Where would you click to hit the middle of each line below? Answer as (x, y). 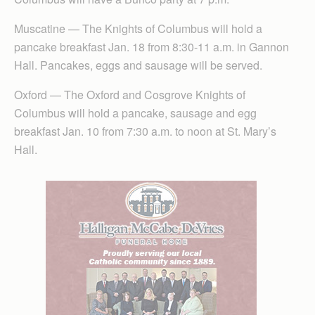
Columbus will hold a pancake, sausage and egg (135, 113)
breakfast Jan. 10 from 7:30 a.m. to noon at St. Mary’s (145, 131)
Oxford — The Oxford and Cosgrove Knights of (130, 95)
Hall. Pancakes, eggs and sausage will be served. (138, 65)
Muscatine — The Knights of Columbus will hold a (138, 28)
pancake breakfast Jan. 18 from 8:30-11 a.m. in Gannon (152, 47)
